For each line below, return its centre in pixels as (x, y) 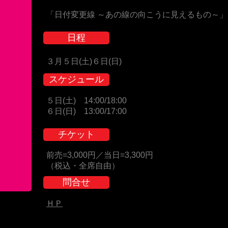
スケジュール (76, 79)
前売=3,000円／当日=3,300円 (100, 155)
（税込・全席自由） (83, 166)
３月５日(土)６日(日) (84, 61)
